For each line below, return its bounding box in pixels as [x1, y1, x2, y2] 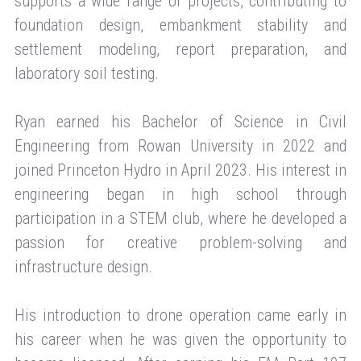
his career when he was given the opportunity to [15, 330, 346, 350]
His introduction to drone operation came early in [15, 305, 346, 326]
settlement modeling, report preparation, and [15, 39, 346, 60]
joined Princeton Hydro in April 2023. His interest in [15, 160, 346, 180]
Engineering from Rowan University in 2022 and [15, 136, 346, 156]
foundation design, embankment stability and [15, 15, 346, 35]
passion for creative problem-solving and [15, 233, 346, 253]
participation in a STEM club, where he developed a [15, 209, 346, 229]
